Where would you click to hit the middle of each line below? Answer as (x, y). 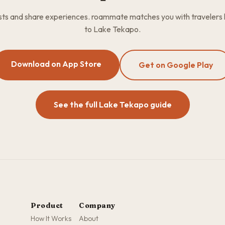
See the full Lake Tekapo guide (113, 104)
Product (47, 205)
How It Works (51, 218)
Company (97, 205)
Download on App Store (56, 64)
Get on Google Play (176, 65)
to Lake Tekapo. (113, 29)
